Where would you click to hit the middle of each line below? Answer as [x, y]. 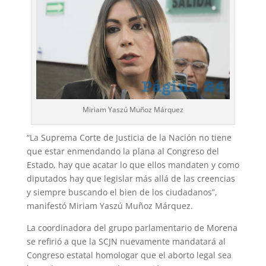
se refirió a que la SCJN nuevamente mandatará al [126, 241]
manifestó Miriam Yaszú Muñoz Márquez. [110, 205]
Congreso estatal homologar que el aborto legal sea [129, 255]
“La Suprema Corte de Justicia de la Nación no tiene [129, 137]
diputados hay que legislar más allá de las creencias [131, 178]
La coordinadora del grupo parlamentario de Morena [132, 227]
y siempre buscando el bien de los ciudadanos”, [122, 192]
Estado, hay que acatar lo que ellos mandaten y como [133, 164]
